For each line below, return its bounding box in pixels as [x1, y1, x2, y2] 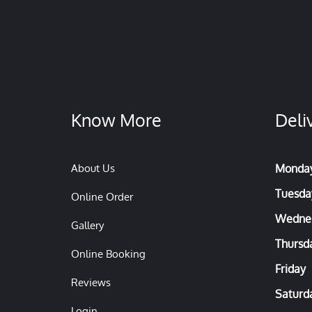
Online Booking [71, 247, 146, 260]
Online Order [71, 190, 133, 203]
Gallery [71, 219, 104, 232]
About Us [71, 162, 115, 175]
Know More [71, 109, 162, 131]
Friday [274, 262, 306, 276]
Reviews [71, 276, 111, 289]
